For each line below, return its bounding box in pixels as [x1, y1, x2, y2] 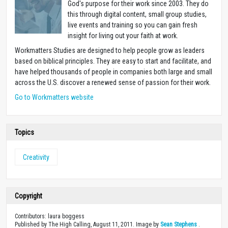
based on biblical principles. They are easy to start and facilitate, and [15, 56, 211, 65]
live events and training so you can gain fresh [68, 20, 197, 29]
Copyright [15, 191, 42, 200]
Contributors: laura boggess [15, 212, 84, 220]
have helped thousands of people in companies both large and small [15, 67, 212, 76]
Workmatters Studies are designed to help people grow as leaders [15, 46, 205, 54]
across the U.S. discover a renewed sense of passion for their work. [15, 78, 211, 87]
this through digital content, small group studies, [68, 10, 207, 18]
